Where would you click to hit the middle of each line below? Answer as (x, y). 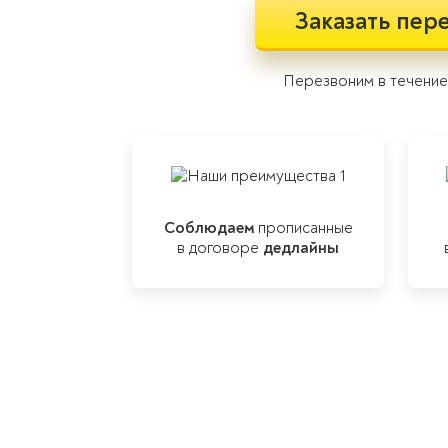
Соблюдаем (208, 228)
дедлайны (301, 248)
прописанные (303, 228)
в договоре (220, 248)
